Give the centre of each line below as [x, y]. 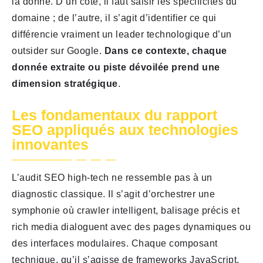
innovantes [50, 145]
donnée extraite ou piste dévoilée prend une [116, 68]
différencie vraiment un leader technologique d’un [122, 35]
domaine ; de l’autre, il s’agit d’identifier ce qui [114, 18]
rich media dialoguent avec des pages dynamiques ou [131, 227]
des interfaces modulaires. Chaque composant [115, 244]
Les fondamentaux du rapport [114, 115]
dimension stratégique [65, 84]
